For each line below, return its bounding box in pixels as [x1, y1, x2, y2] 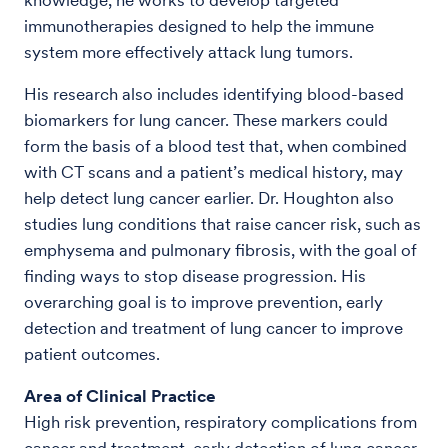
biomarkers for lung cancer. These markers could [24, 109, 388, 130]
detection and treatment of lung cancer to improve [24, 317, 403, 338]
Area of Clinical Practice [24, 385, 216, 406]
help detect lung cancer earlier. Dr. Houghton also [24, 187, 394, 208]
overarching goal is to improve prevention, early [24, 291, 383, 312]
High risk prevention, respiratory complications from [24, 411, 417, 432]
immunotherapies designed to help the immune [24, 15, 374, 36]
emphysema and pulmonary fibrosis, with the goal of [24, 239, 417, 260]
